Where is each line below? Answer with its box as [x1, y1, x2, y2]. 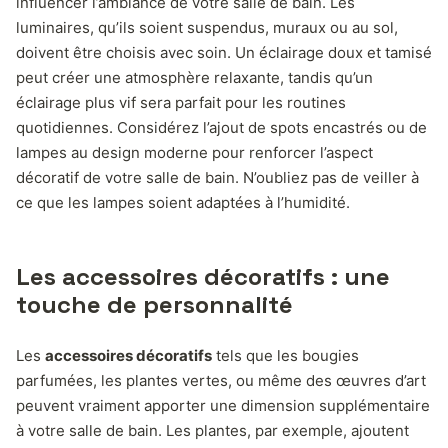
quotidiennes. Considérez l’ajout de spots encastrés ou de [16, 117, 427, 137]
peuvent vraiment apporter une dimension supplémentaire [16, 395, 430, 415]
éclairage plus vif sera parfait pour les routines [16, 92, 346, 112]
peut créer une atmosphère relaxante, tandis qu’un [16, 67, 373, 87]
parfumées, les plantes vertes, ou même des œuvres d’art [16, 370, 426, 390]
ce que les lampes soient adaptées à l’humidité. [16, 192, 350, 212]
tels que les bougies [212, 345, 359, 365]
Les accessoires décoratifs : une [16, 260, 390, 292]
